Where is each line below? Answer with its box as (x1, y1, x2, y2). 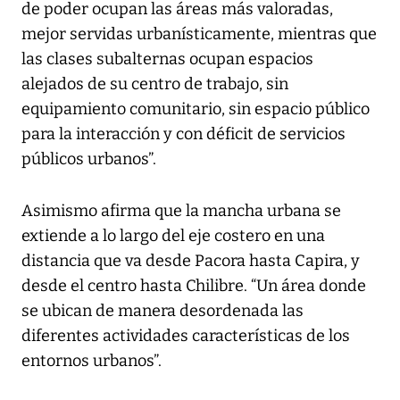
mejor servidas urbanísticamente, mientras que (21, 23, 377, 44)
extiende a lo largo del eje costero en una (21, 225, 325, 246)
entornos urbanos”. (21, 350, 162, 371)
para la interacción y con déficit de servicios (21, 123, 346, 144)
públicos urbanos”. (21, 148, 156, 169)
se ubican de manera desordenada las (21, 300, 304, 321)
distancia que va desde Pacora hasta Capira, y (21, 250, 360, 271)
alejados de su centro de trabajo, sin (21, 73, 288, 94)
